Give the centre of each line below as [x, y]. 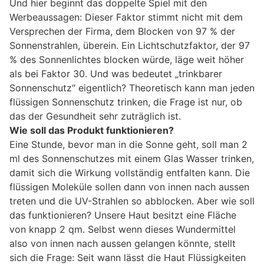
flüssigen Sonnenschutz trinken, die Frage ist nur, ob [126, 102]
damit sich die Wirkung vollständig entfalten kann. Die [130, 172]
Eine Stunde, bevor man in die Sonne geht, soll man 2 [128, 144]
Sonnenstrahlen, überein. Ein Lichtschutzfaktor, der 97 [130, 45]
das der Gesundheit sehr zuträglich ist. [95, 116]
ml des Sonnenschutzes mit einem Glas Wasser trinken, [132, 158]
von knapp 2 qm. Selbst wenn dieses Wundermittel [123, 229]
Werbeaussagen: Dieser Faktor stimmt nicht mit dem [126, 17]
